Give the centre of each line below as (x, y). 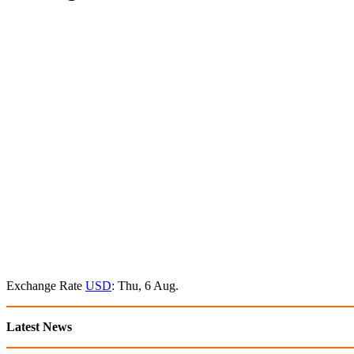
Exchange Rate (46, 286)
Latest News (39, 327)
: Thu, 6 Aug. (145, 286)
